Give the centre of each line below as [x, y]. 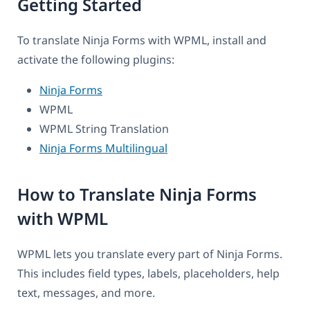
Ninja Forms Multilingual [103, 148]
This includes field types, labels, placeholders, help [148, 273]
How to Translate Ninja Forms [137, 194]
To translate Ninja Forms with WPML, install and [142, 40]
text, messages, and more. [86, 292]
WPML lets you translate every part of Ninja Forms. [150, 254]
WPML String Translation [104, 128]
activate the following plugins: [96, 59]
